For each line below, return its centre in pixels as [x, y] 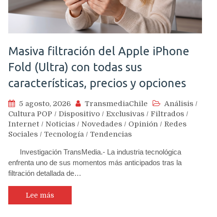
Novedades [102, 124]
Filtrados [167, 114]
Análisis [179, 104]
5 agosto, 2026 [45, 104]
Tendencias [111, 134]
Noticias [60, 124]
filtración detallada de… [45, 173]
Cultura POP [30, 114]
